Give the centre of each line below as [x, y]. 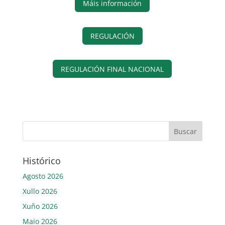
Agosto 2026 [43, 176]
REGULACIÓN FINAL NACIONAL [113, 69]
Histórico [41, 160]
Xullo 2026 [40, 191]
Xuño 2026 [40, 206]
